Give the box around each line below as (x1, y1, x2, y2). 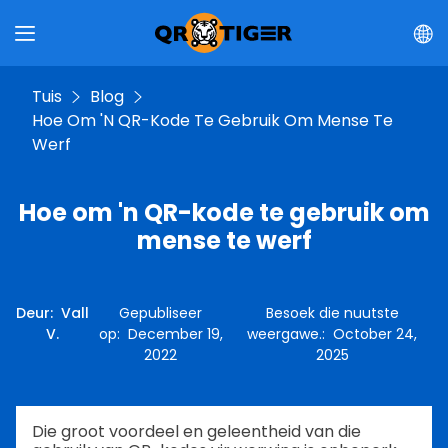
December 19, (127, 324, 223, 344)
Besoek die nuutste (265, 303, 399, 323)
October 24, (333, 324, 418, 344)
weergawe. (247, 324, 323, 344)
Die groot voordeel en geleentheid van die (32, 420, 361, 443)
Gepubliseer (119, 303, 203, 323)
